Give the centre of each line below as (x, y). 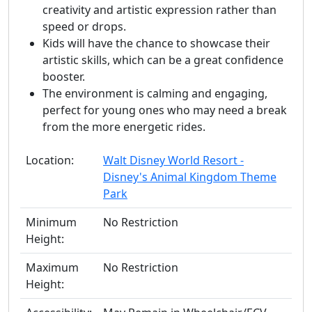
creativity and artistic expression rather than (159, 10)
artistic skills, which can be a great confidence (163, 60)
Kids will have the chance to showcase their (156, 44)
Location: (50, 161)
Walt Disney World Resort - (173, 161)
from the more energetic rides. (124, 127)
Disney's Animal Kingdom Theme (190, 177)
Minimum (51, 223)
